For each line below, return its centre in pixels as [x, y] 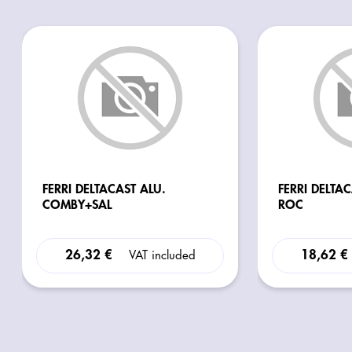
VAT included [162, 255]
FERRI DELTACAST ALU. [104, 189]
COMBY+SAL [77, 205]
